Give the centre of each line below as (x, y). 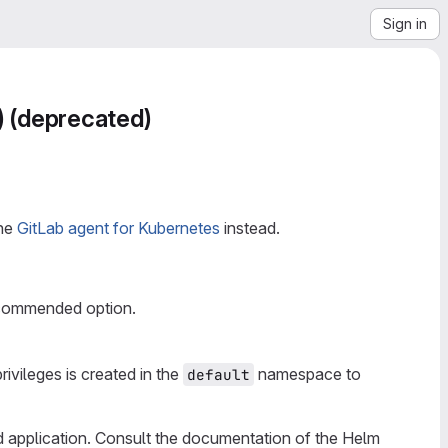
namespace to (309, 374)
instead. (250, 228)
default (218, 374)
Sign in (405, 23)
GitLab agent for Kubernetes (118, 228)
